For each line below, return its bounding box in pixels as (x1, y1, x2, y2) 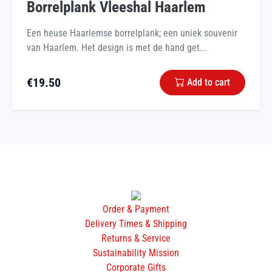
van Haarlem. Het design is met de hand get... (27, 42, 207, 54)
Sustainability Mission (93, 247, 179, 259)
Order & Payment (103, 203, 169, 216)
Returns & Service (101, 233, 171, 245)
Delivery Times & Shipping (85, 218, 187, 230)
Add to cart (187, 76, 230, 89)
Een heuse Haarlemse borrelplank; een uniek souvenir (27, 27, 237, 39)
